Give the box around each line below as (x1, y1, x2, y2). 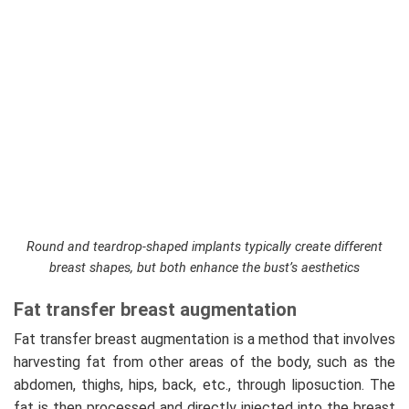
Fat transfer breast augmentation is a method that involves (14, 330, 395, 348)
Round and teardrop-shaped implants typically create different (26, 238, 383, 255)
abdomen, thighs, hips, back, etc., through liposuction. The (14, 375, 395, 393)
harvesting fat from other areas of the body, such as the (14, 352, 395, 371)
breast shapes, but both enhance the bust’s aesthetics (49, 259, 360, 276)
